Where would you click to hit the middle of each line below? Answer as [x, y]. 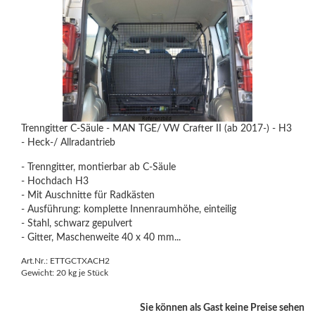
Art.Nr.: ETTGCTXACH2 [65, 261]
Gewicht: [39, 273]
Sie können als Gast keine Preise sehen [222, 308]
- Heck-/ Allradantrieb [68, 143]
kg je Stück [87, 273]
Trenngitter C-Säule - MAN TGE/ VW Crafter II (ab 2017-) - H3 [156, 129]
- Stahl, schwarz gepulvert [77, 224]
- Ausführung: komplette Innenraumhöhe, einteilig [129, 210]
